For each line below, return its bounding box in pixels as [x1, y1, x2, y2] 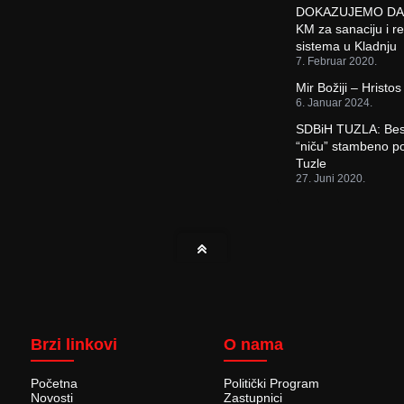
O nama [223, 335, 283, 354]
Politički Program [223, 376, 319, 391]
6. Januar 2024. [296, 96, 373, 110]
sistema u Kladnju [296, 39, 398, 54]
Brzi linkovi [31, 335, 118, 354]
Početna [31, 376, 78, 391]
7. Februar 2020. [296, 55, 378, 69]
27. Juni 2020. [296, 172, 366, 186]
